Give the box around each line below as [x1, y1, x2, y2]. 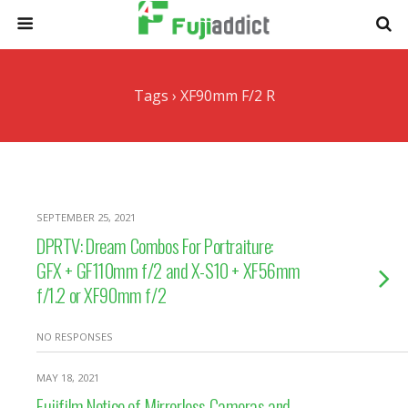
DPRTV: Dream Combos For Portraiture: [36, 231, 274, 260]
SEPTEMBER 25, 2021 [36, 210, 136, 224]
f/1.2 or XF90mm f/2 [36, 280, 167, 309]
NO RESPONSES [36, 330, 113, 343]
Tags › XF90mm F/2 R [133, 86, 275, 106]
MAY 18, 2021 [36, 371, 99, 384]
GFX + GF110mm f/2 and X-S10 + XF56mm [36, 256, 301, 284]
